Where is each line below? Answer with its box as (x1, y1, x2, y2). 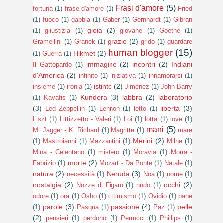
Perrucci (121, 214, 145, 222)
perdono (83, 214, 106, 222)
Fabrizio (33, 159, 56, 167)
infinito (78, 71, 98, 79)
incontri (132, 60, 156, 68)
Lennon (99, 104, 120, 112)
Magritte (111, 126, 134, 134)
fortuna (33, 4, 53, 12)
